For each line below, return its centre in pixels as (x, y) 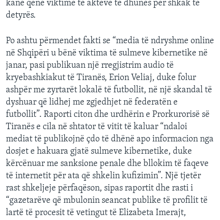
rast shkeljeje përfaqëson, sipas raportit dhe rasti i (99, 189)
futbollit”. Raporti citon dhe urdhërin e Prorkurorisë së (108, 115)
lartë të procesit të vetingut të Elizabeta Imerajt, (96, 213)
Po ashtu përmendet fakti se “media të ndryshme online (110, 41)
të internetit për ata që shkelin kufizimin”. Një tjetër (103, 176)
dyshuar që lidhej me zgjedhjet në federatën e (92, 103)
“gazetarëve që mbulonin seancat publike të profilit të (107, 201)
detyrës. (21, 16)
